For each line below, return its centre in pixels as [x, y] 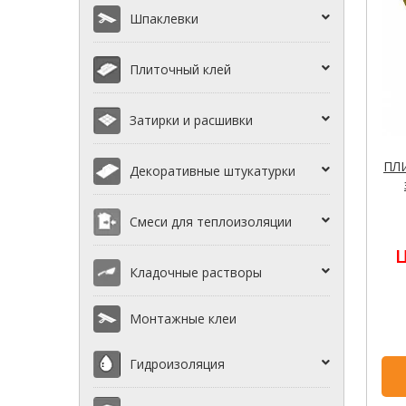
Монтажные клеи [183, 319]
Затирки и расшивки [191, 121]
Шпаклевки [164, 19]
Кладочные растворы [196, 273]
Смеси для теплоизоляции [211, 222]
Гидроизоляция [177, 364]
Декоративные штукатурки [213, 171]
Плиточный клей [180, 70]
